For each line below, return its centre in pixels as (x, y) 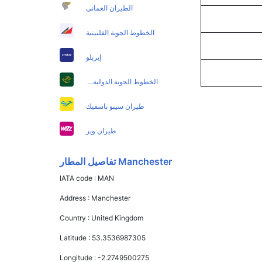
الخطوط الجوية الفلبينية (120, 33)
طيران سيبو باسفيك (116, 106)
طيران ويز (101, 131)
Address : (76, 198)
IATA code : (79, 178)
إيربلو (94, 57)
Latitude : (76, 238)
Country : (76, 218)
